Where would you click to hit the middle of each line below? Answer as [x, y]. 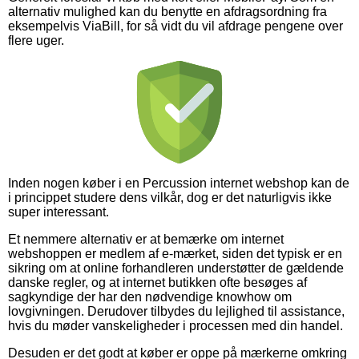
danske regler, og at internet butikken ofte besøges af [157, 282]
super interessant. [58, 212]
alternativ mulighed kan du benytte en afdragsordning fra [167, 11]
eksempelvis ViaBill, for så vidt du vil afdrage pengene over [175, 26]
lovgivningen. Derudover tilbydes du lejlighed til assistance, [176, 311]
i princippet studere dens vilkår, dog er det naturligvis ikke [170, 197]
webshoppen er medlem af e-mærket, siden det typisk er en [175, 253]
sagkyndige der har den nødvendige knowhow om [150, 296]
